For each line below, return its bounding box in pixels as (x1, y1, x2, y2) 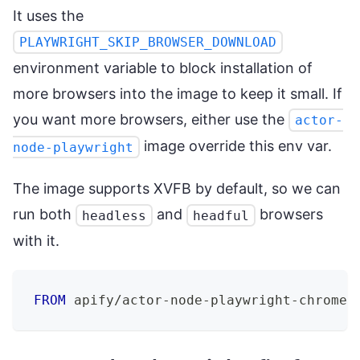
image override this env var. (139, 137, 332, 155)
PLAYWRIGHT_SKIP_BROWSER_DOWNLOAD (18, 35, 276, 51)
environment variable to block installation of (13, 59, 313, 77)
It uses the (13, 7, 84, 25)
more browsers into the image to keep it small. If (13, 85, 342, 103)
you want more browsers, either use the (13, 111, 288, 129)
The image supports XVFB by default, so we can (13, 180, 341, 198)
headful (192, 207, 249, 223)
